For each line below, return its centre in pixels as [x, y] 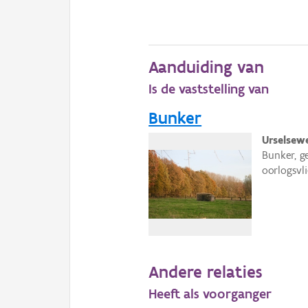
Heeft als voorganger [210, 294]
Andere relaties [206, 272]
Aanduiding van [207, 67]
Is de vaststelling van [209, 89]
